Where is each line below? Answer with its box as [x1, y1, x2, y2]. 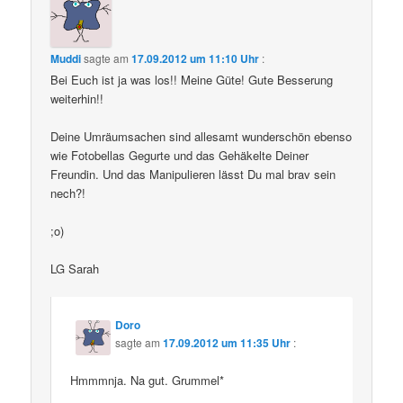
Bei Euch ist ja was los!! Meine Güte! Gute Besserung [50, 70, 334, 88]
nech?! [50, 184, 86, 201]
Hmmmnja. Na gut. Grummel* [70, 372, 225, 390]
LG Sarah [50, 259, 100, 277]
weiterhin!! [50, 89, 104, 107]
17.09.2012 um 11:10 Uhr [131, 49, 260, 67]
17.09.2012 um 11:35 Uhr [163, 335, 291, 352]
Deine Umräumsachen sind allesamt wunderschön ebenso [50, 127, 353, 145]
